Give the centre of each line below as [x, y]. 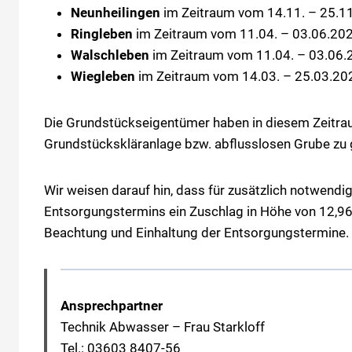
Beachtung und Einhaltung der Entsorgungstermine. [196, 232]
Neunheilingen [115, 12]
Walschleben [110, 55]
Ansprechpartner [112, 305]
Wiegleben [103, 76]
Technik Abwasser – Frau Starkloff [163, 326]
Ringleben [102, 33]
